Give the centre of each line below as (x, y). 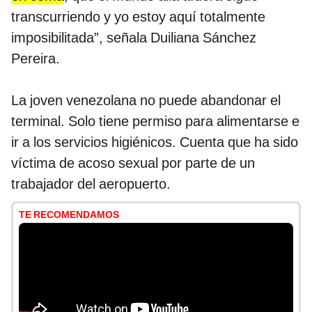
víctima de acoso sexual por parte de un (133, 163)
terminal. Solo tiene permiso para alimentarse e (155, 122)
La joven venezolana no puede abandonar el (146, 101)
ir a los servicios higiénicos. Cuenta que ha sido (155, 142)
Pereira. (36, 59)
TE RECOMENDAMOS (69, 215)
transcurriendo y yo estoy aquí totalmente (138, 17)
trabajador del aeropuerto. (91, 184)
